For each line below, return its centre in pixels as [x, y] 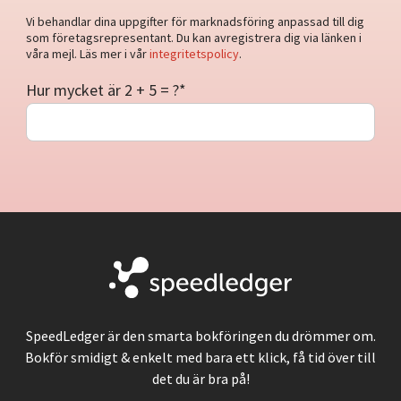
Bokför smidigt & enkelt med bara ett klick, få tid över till [200, 358]
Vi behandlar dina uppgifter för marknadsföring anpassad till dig [195, 21]
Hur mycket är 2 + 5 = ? [102, 90]
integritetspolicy [194, 53]
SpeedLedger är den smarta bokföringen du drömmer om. [200, 336]
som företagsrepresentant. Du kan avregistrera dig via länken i [194, 37]
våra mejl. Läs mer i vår [88, 53]
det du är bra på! [200, 379]
